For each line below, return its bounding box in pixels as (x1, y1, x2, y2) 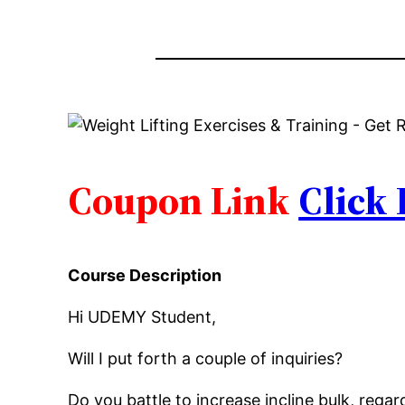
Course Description (68, 266, 222, 286)
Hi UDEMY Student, (68, 307, 217, 327)
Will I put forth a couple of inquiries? (68, 349, 344, 369)
